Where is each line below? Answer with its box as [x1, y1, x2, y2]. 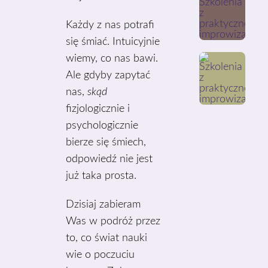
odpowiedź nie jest [66, 154, 153, 165]
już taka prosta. [66, 170, 137, 181]
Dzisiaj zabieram [66, 199, 141, 210]
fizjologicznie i [66, 103, 130, 114]
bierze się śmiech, [66, 137, 147, 148]
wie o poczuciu [66, 249, 135, 260]
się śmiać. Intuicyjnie [66, 36, 160, 47]
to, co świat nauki [66, 233, 148, 243]
